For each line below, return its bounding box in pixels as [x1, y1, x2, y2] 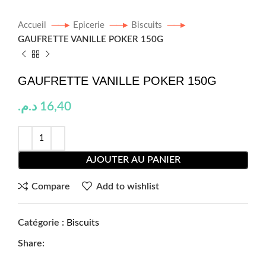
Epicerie [73, 21, 107, 30]
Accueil [18, 21, 49, 30]
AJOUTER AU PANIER [85, 155, 180, 164]
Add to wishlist [96, 181, 159, 191]
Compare [31, 181, 71, 191]
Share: [18, 239, 45, 248]
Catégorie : [18, 218, 64, 227]
